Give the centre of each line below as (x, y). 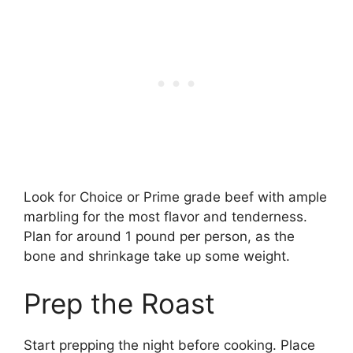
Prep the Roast (119, 303)
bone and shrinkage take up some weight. (157, 256)
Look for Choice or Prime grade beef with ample (175, 197)
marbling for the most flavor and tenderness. (165, 217)
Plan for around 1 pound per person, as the (159, 237)
